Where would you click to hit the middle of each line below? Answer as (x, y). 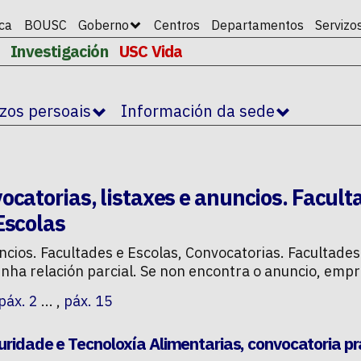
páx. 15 (88, 301)
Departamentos (257, 25)
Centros (176, 25)
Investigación (59, 51)
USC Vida (151, 51)
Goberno (104, 25)
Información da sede (198, 111)
